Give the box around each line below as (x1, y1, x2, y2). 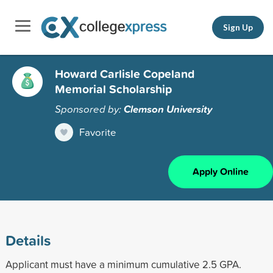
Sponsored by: (55, 101, 124, 116)
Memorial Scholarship (55, 80, 172, 97)
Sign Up (223, 22, 253, 32)
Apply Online (193, 164, 249, 179)
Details (5, 229, 51, 250)
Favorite (79, 124, 116, 139)
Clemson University (124, 101, 213, 116)
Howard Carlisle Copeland (55, 65, 194, 82)
